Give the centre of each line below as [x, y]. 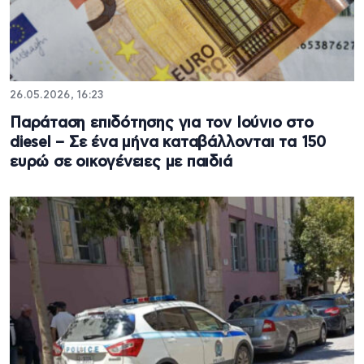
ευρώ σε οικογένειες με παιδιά [121, 162]
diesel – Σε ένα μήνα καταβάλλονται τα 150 [168, 143]
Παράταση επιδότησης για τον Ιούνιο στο [162, 123]
